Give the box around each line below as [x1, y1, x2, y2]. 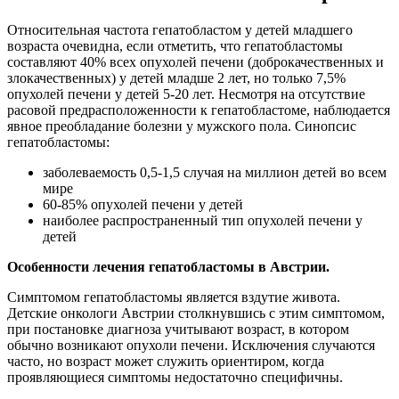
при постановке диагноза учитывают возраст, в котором [7, 321, 349, 337]
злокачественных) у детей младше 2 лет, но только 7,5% [7, 69, 346, 85]
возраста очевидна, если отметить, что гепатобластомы [7, 37, 343, 53]
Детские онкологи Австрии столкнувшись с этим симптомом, [7, 305, 385, 321]
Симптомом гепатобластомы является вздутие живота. [7, 289, 340, 305]
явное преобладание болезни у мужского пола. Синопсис [7, 118, 356, 134]
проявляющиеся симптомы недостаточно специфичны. [7, 369, 343, 385]
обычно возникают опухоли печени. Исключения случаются [7, 337, 375, 353]
